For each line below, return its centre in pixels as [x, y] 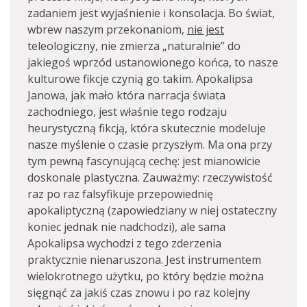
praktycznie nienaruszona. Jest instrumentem [144, 260]
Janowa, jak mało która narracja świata [126, 95]
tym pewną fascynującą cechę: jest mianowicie [144, 161]
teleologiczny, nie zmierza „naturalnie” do [134, 46]
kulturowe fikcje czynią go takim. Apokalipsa [140, 79]
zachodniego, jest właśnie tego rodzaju [127, 112]
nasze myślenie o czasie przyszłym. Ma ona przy [150, 145]
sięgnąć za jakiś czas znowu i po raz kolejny [139, 293]
